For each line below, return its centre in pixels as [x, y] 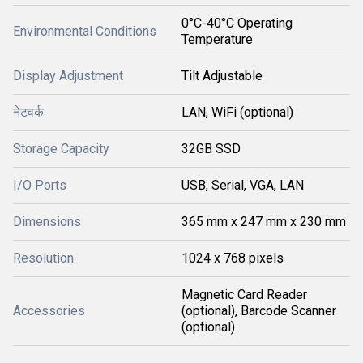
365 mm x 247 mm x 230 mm [264, 222]
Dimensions [47, 222]
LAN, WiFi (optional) [237, 112]
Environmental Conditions [85, 31]
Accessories [49, 311]
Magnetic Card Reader [244, 295]
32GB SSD [211, 149]
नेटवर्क [28, 112]
